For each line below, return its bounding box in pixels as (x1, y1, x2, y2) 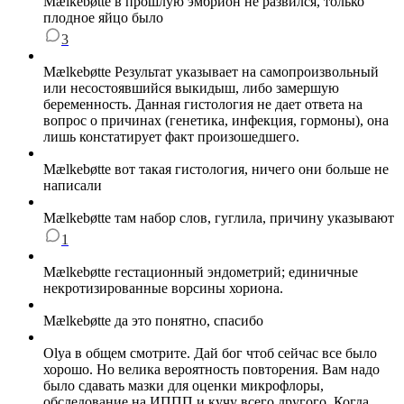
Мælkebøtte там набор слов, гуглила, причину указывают (43, 210, 394, 226)
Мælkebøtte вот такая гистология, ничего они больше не (43, 161, 389, 178)
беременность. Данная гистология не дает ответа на (43, 96, 363, 113)
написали (43, 178, 102, 194)
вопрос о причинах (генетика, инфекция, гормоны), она (43, 113, 389, 129)
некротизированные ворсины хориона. (43, 280, 283, 297)
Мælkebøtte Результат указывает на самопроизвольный (43, 64, 379, 80)
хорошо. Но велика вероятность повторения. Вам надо (43, 362, 380, 378)
